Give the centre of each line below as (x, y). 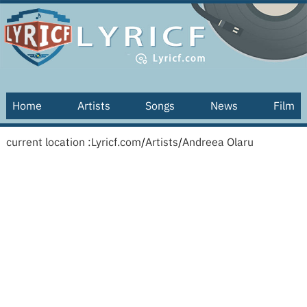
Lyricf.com (116, 142)
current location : (48, 142)
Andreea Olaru (218, 142)
